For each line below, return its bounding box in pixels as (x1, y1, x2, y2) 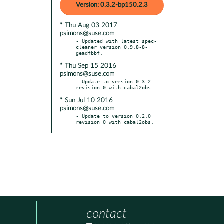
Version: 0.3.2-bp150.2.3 (76, 1, 148, 8)
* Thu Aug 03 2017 (60, 22, 117, 29)
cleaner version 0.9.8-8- (76, 43, 148, 50)
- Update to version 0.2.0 (76, 112, 151, 119)
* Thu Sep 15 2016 (60, 62, 116, 69)
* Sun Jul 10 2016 (60, 97, 113, 104)
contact (86, 207, 127, 221)
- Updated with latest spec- (76, 37, 157, 44)
